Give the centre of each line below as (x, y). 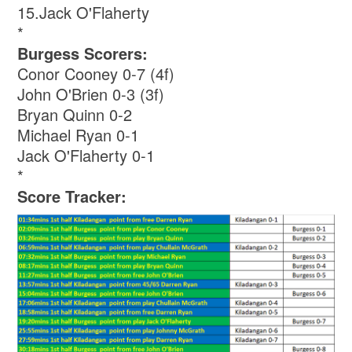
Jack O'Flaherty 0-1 (86, 155)
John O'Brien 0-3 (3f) (91, 93)
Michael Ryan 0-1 (79, 134)
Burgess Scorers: (83, 53)
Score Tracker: (72, 196)
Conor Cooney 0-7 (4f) (96, 73)
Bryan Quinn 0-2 (75, 114)
